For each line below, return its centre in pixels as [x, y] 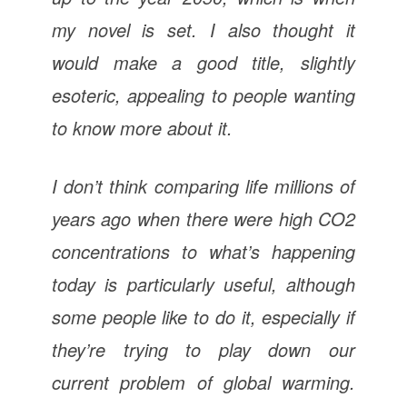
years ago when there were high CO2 [203, 218]
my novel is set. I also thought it [203, 29]
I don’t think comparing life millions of [203, 185]
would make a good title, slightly [203, 62]
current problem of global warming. [203, 382]
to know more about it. [142, 127]
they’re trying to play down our [203, 349]
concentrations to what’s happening [203, 251]
